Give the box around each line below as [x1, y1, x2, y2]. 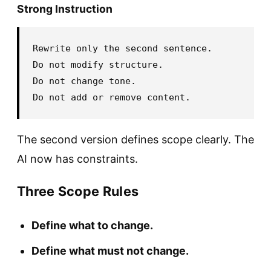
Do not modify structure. [33, 59, 163, 70]
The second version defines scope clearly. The [17, 132, 254, 146]
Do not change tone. [33, 75, 136, 87]
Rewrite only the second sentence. [33, 42, 212, 54]
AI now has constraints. [17, 152, 138, 165]
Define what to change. [31, 218, 153, 232]
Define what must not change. [31, 244, 189, 257]
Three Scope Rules [17, 183, 139, 199]
